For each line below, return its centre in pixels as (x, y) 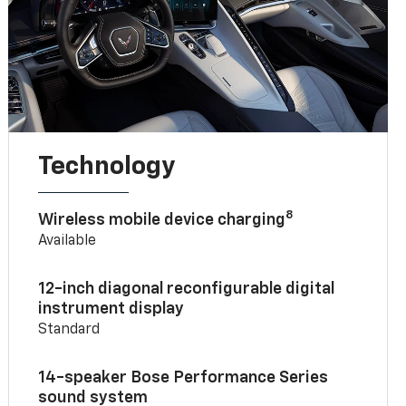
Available (68, 241)
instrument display (111, 309)
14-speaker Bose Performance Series (184, 377)
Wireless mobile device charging (162, 220)
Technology (107, 166)
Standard (69, 329)
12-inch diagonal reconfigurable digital (187, 289)
